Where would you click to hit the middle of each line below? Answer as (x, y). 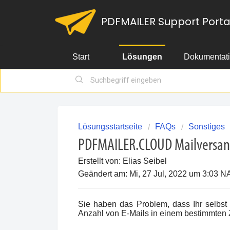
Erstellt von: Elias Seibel (122, 161)
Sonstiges (207, 127)
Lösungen (142, 57)
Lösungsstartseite (111, 127)
